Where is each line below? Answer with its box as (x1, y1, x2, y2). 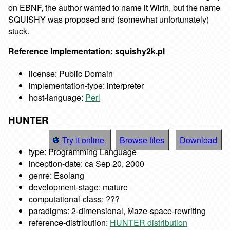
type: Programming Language (29, 145, 137, 158)
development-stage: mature (29, 181, 128, 193)
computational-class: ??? (29, 193, 120, 205)
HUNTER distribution (110, 216, 187, 228)
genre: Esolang (29, 169, 84, 181)
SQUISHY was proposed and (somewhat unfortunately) (8, 13, 209, 25)
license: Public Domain (29, 68, 113, 80)
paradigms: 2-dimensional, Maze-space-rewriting (29, 204, 206, 217)
